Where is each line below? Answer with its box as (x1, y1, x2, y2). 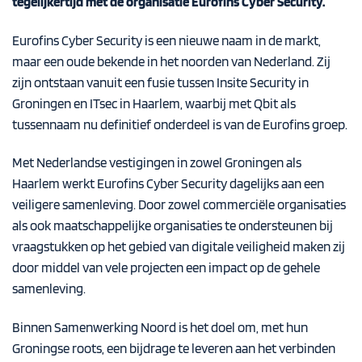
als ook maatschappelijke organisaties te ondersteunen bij (12, 217, 333, 234)
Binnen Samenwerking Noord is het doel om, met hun (12, 319, 308, 336)
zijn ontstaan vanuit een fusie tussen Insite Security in (12, 74, 309, 90)
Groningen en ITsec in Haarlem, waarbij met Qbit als (12, 95, 296, 112)
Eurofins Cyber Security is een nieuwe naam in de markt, (12, 32, 321, 48)
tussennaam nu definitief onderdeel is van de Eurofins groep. (12, 116, 347, 133)
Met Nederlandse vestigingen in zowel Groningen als (12, 154, 301, 171)
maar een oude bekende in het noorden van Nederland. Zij (12, 53, 330, 69)
